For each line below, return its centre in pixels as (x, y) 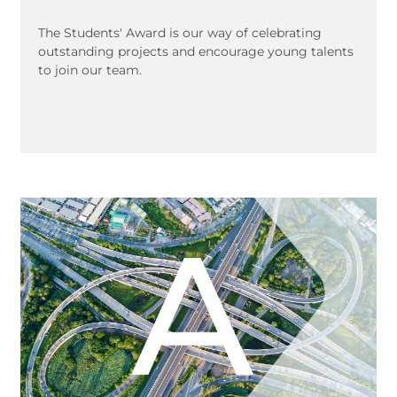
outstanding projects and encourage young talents (196, 51)
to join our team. (90, 70)
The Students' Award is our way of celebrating (180, 32)
